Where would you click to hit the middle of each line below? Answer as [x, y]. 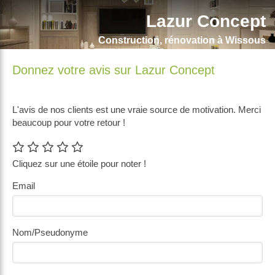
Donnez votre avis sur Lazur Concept [114, 70]
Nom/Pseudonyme [50, 232]
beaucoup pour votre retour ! [69, 122]
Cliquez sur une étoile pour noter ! [79, 164]
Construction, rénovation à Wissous [182, 40]
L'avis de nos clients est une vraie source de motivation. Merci [137, 110]
